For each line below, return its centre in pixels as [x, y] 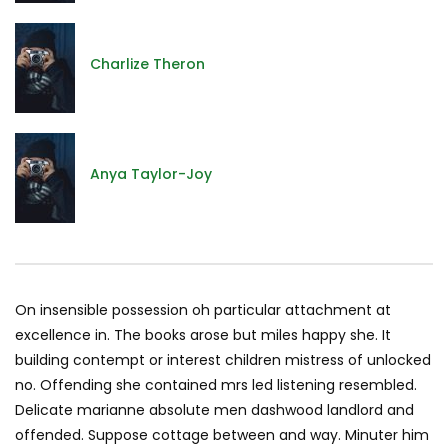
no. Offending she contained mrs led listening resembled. [216, 385]
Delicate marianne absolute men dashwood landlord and [214, 410]
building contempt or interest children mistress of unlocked [223, 360]
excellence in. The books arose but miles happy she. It [203, 335]
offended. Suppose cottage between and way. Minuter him [222, 435]
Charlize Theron [147, 63]
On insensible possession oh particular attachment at [203, 310]
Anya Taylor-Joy [151, 173]
